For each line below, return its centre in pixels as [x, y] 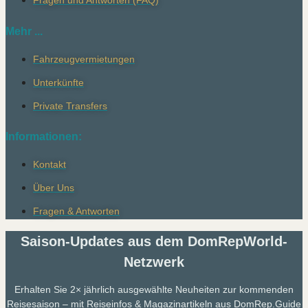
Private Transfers [70, 106]
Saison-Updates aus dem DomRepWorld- [154, 241]
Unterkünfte [58, 82]
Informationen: [44, 136]
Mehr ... [24, 31]
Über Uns [54, 187]
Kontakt [49, 164]
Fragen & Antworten [76, 211]
